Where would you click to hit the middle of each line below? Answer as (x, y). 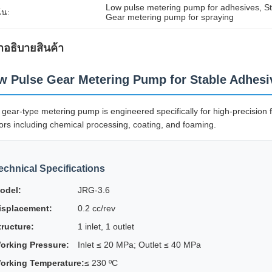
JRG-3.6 (94, 190)
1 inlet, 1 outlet (106, 226)
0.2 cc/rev (97, 208)
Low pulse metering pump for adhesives (183, 7)
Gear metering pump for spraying (170, 17)
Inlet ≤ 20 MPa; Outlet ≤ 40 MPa (139, 245)
